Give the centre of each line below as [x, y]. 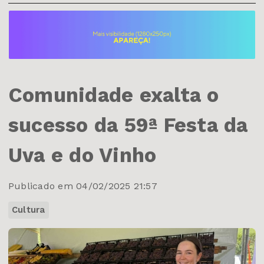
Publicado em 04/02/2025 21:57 [83, 186]
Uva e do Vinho [82, 155]
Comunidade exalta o [114, 95]
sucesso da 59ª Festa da [128, 125]
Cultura [29, 209]
